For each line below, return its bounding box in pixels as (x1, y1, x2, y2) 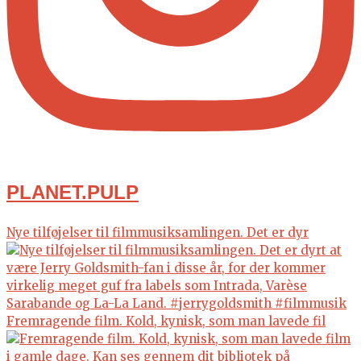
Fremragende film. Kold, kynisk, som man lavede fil (6, 313, 326, 329)
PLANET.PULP (6, 181, 139, 204)
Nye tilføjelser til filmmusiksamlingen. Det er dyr (6, 224, 309, 240)
